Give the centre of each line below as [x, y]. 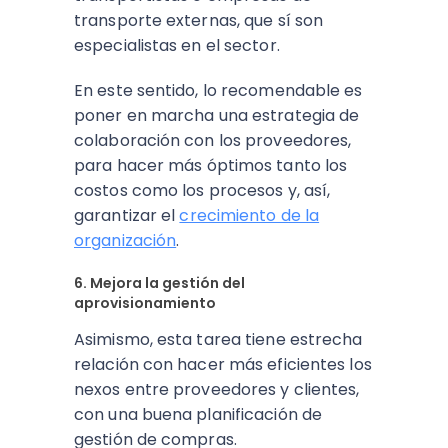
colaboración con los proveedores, [213, 140]
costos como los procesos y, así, [202, 190]
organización [125, 240]
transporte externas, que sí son [199, 20]
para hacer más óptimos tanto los [211, 165]
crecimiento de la [249, 215]
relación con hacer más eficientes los [223, 364]
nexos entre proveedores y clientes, [217, 389]
